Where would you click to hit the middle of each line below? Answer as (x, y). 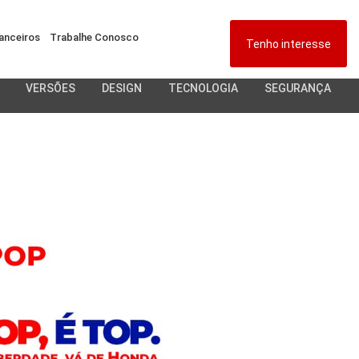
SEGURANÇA (298, 88)
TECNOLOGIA (203, 88)
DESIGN (122, 88)
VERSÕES (50, 88)
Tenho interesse (288, 44)
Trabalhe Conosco (94, 37)
